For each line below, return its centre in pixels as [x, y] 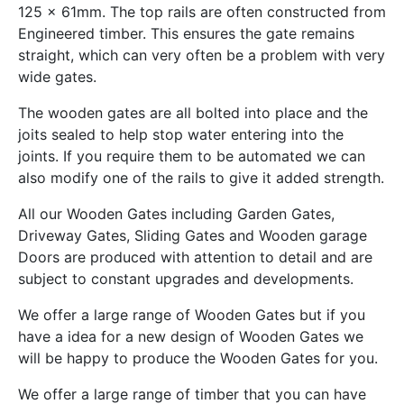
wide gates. [57, 77]
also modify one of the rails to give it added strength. [201, 178]
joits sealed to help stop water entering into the [181, 135]
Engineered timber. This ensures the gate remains [186, 34]
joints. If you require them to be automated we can [192, 156]
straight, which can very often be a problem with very [202, 55]
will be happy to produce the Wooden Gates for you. [198, 358]
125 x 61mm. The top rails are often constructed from [202, 12]
